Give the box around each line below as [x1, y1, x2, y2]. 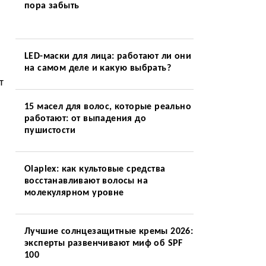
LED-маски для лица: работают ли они [24, 52, 191, 61]
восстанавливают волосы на [24, 176, 148, 186]
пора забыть [24, 1, 80, 11]
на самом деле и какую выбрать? [24, 64, 171, 73]
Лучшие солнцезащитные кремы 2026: [24, 227, 194, 236]
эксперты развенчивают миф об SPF [24, 239, 183, 248]
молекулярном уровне [24, 188, 124, 198]
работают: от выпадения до [24, 114, 146, 123]
